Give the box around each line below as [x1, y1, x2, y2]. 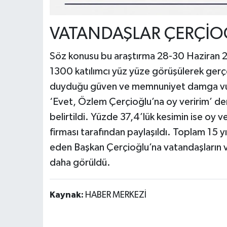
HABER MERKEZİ [85, 190, 146, 200]
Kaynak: [49, 190, 85, 200]
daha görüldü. [49, 157, 110, 168]
